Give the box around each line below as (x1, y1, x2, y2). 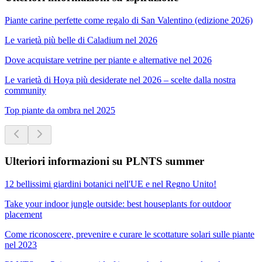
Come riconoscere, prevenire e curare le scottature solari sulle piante (5, 229, 254, 240)
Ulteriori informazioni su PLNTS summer (5, 155, 204, 168)
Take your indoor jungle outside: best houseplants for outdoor (5, 199, 231, 209)
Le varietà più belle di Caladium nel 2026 (5, 35, 157, 45)
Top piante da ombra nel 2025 (5, 105, 115, 115)
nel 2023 (5, 240, 37, 250)
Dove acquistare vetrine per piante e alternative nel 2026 (5, 54, 212, 65)
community (5, 85, 46, 95)
